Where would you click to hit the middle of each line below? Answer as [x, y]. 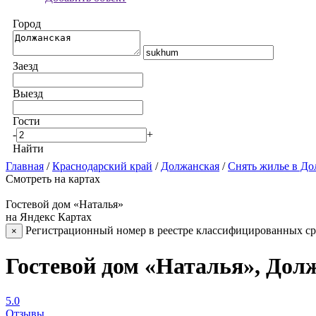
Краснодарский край [102, 166]
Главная [25, 166]
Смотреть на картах [53, 179]
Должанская [190, 166]
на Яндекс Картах [49, 217]
